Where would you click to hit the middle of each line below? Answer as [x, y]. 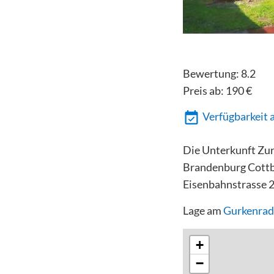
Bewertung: [212, 73]
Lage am [203, 210]
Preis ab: [204, 90]
